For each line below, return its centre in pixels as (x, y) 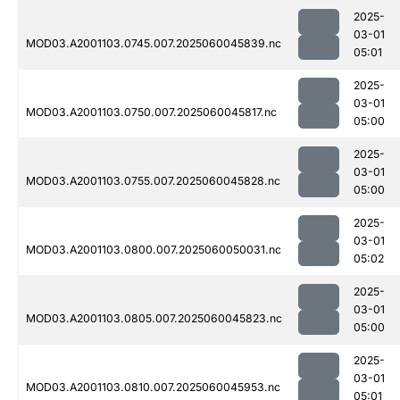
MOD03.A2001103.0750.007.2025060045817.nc (151, 112)
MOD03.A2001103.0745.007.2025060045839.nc (154, 44)
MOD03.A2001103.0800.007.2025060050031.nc (154, 250)
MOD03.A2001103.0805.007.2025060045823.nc (154, 319)
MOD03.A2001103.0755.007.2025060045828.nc (153, 181)
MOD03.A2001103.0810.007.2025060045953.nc (153, 387)
